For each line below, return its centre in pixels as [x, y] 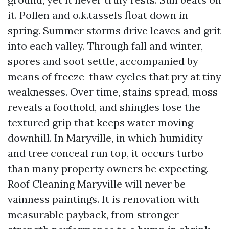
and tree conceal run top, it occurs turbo [106, 153]
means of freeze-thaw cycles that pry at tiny [114, 76]
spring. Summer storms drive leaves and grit [114, 30]
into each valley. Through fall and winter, [105, 46]
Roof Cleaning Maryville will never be [97, 184]
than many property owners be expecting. [108, 168]
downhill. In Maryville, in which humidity [105, 138]
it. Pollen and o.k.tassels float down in [98, 15]
